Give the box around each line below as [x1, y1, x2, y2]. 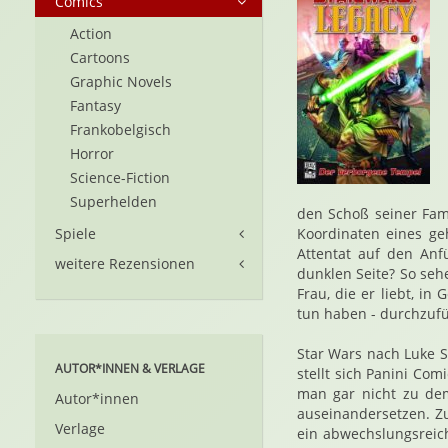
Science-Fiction [70, 168, 170, 187]
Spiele [55, 224, 96, 243]
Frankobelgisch [70, 120, 171, 139]
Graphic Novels [70, 72, 172, 91]
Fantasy [70, 96, 121, 115]
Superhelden [70, 192, 157, 211]
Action [70, 24, 112, 43]
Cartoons [70, 48, 130, 67]
